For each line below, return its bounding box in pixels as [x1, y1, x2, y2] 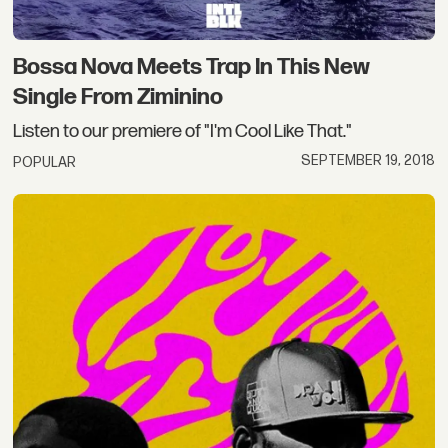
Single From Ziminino [13, 83, 224, 112]
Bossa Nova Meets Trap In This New [13, 53, 371, 82]
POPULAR [13, 154, 77, 172]
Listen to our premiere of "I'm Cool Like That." [13, 119, 353, 143]
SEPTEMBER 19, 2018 [300, 151, 435, 169]
